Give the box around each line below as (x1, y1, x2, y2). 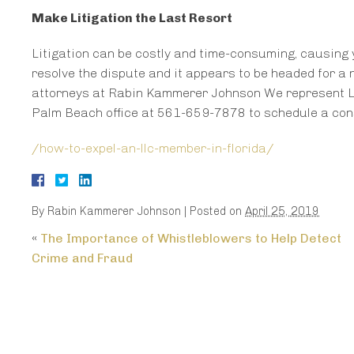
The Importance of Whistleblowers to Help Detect (40, 231, 341, 247)
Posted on (190, 204, 245, 219)
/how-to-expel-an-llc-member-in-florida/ (32, 141, 274, 156)
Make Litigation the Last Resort (32, 10, 232, 26)
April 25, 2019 (245, 204, 319, 219)
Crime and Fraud (32, 250, 133, 266)
